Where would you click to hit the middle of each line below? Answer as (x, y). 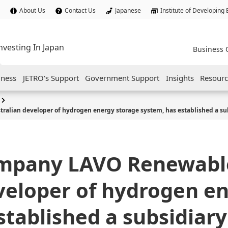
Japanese (128, 10)
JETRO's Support (51, 78)
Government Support (122, 78)
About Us (32, 10)
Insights (180, 78)
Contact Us (80, 10)
